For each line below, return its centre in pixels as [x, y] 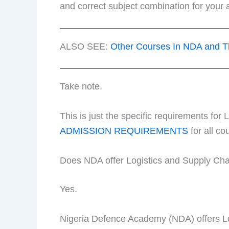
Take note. [81, 87]
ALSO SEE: [85, 47]
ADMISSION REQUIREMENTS [124, 131]
